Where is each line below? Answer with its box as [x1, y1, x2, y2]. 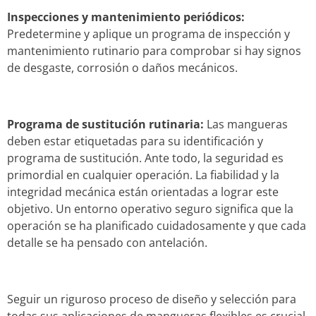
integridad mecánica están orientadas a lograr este [7, 183, 279, 200]
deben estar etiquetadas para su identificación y [7, 133, 263, 149]
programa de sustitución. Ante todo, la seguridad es [7, 150, 284, 166]
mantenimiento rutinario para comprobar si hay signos [7, 42, 301, 59]
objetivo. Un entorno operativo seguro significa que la [7, 200, 293, 217]
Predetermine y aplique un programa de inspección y [7, 25, 290, 42]
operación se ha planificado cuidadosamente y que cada [7, 217, 306, 233]
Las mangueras [204, 116, 288, 132]
